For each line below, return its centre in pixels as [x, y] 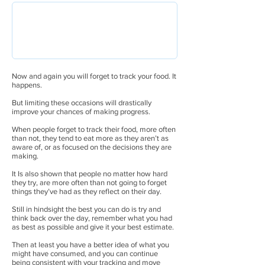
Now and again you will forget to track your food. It [94, 76]
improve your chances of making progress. [81, 112]
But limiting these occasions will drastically [82, 103]
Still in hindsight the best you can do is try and [86, 209]
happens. [27, 85]
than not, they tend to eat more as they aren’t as [90, 138]
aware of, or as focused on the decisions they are [92, 147]
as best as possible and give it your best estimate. [93, 227]
